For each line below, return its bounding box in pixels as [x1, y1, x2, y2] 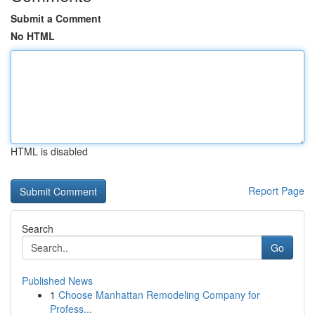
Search [22, 221, 53, 236]
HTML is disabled [11, 144, 88, 158]
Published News [22, 274, 93, 288]
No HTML [11, 29, 55, 43]
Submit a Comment [11, 11, 101, 25]
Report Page [248, 184, 304, 198]
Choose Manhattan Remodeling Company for [58, 288, 260, 302]
